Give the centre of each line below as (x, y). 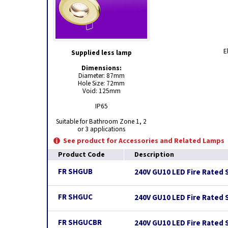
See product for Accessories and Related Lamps (144, 141)
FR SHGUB (75, 172)
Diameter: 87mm (101, 76)
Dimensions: (101, 68)
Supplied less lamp (101, 53)
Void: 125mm (101, 91)
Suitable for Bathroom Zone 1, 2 (101, 121)
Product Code (81, 155)
